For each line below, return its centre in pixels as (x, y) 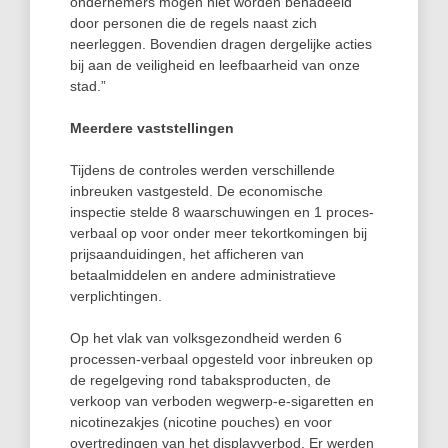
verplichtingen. (116, 296)
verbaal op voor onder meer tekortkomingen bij (218, 233)
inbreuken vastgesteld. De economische (196, 191)
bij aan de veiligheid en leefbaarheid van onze (215, 65)
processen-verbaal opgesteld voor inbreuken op (221, 359)
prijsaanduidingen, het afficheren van (187, 254)
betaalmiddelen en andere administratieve (203, 275)
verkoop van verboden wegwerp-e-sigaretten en (222, 401)
